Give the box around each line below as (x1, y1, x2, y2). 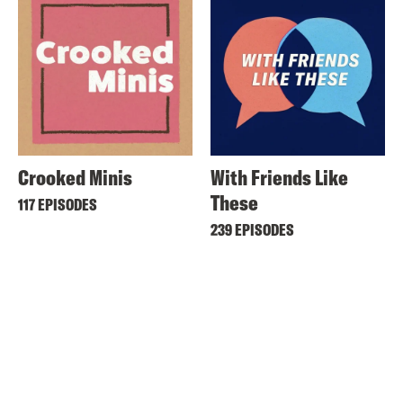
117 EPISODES (18, 194, 97, 215)
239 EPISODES (210, 219, 294, 240)
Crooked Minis (18, 164, 132, 191)
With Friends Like (210, 164, 348, 191)
